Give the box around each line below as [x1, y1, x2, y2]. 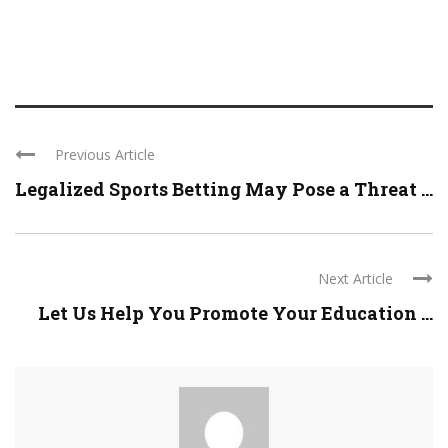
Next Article [318, 269, 393, 289]
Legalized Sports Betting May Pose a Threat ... [15, 177, 433, 202]
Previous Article [55, 145, 155, 165]
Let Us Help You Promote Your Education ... [38, 301, 433, 326]
